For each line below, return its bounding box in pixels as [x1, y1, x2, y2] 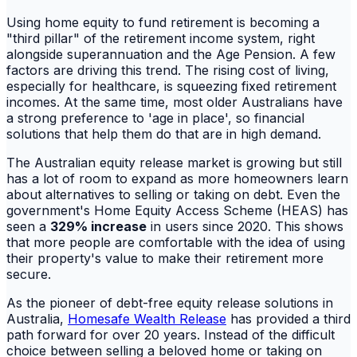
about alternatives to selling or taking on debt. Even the [6, 186, 340, 202]
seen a [6, 218, 50, 234]
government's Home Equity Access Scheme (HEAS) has [6, 202, 348, 218]
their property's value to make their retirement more [6, 249, 324, 266]
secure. [6, 265, 51, 282]
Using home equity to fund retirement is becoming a [6, 14, 320, 30]
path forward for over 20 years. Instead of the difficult [6, 326, 335, 343]
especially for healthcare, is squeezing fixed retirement [6, 77, 336, 94]
